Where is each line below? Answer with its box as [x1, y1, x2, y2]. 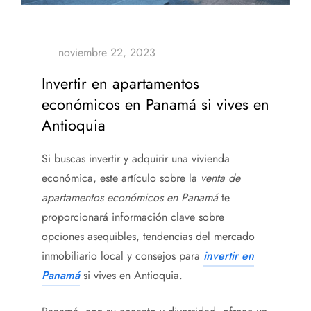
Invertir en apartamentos [42, 72, 199, 94]
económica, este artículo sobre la [42, 169, 201, 186]
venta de [201, 169, 240, 186]
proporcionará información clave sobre [42, 208, 224, 225]
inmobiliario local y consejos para [42, 247, 203, 264]
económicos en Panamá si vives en [42, 92, 269, 115]
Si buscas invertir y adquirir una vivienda [42, 150, 230, 167]
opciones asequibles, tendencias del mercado [42, 228, 255, 244]
